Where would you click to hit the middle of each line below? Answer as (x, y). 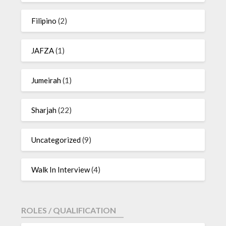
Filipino (44, 20)
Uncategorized (56, 139)
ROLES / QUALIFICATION (69, 210)
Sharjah (44, 110)
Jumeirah (46, 80)
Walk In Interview (61, 169)
